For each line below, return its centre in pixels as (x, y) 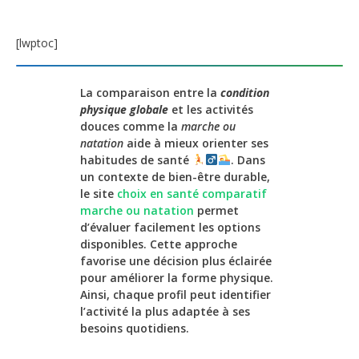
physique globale (124, 109)
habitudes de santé (136, 159)
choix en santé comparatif (192, 193)
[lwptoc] (37, 42)
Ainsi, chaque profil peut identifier (175, 294)
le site (99, 193)
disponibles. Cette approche (159, 244)
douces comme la (131, 126)
